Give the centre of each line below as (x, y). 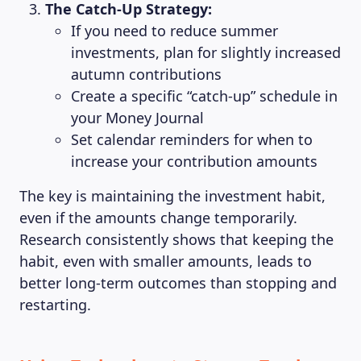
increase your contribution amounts (194, 161)
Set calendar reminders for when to (192, 139)
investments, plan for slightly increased (206, 52)
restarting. (55, 305)
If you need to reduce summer (174, 31)
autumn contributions (146, 74)
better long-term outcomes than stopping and (178, 283)
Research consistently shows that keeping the (176, 239)
